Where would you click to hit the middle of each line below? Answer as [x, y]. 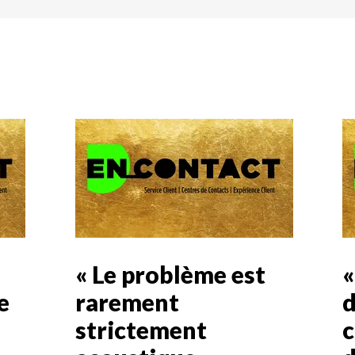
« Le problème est [170, 274]
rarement [127, 302]
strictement [141, 329]
